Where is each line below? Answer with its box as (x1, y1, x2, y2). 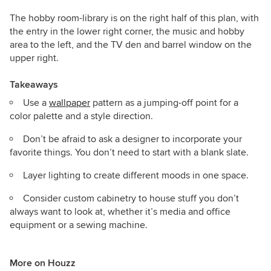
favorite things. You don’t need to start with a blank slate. (10, 146, 249, 158)
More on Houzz (10, 256, 76, 269)
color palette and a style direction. (10, 109, 153, 122)
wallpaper (49, 96, 90, 109)
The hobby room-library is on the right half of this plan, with (10, 11, 259, 24)
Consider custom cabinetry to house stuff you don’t (23, 192, 239, 204)
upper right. (10, 51, 59, 64)
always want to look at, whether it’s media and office (10, 205, 230, 218)
